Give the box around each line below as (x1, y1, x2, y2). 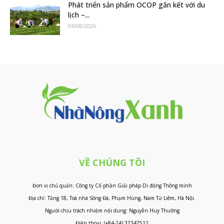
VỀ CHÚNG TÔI (79, 156, 145, 168)
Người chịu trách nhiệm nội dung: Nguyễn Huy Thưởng (44, 206, 179, 214)
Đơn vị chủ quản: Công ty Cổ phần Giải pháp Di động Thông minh (32, 181, 192, 189)
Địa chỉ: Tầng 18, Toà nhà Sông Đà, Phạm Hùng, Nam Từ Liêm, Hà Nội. (28, 194, 195, 201)
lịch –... (68, 9, 89, 19)
